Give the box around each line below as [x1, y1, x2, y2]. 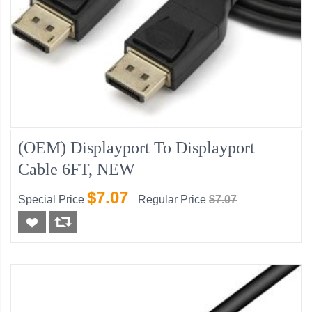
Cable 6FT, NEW [18, 160, 135, 179]
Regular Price [138, 194, 206, 206]
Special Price [18, 194, 84, 206]
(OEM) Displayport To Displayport [18, 139, 255, 157]
